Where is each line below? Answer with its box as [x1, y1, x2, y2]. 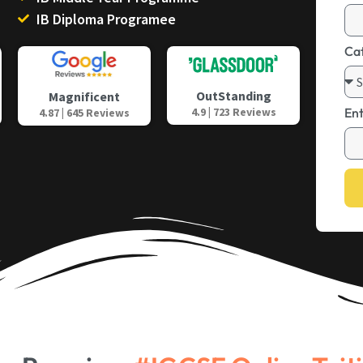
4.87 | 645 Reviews [39, 105, 130, 120]
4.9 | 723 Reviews [190, 104, 276, 119]
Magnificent [49, 88, 120, 105]
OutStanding [195, 87, 271, 104]
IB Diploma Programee [36, 9, 176, 28]
